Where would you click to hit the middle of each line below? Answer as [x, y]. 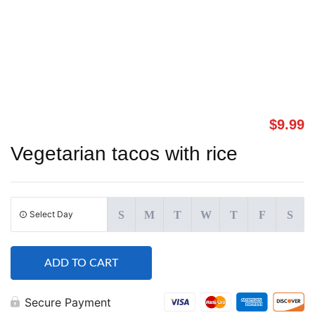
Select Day [51, 214]
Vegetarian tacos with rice [124, 153]
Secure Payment [68, 302]
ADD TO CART [81, 263]
